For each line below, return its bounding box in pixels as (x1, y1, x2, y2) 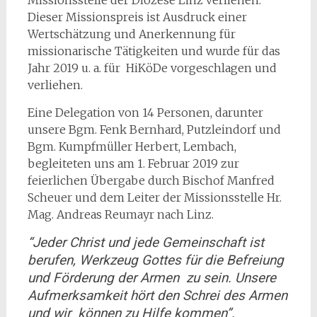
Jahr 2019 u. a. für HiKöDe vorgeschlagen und (27, 61, 277, 75)
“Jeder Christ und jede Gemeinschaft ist (27, 234, 264, 250)
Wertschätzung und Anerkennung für (27, 27, 236, 41)
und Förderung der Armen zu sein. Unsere (27, 270, 276, 286)
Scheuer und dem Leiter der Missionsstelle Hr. (27, 190, 282, 204)
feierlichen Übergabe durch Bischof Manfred (27, 173, 275, 188)
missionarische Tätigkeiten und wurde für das (27, 44, 280, 58)
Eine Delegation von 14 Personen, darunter (27, 105, 263, 120)
